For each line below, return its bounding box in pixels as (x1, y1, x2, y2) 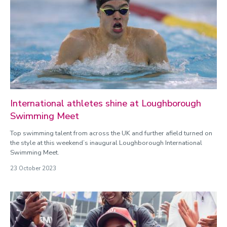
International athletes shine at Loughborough (10, 97, 201, 109)
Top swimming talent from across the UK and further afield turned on (10, 128, 212, 138)
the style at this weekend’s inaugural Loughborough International (10, 138, 202, 147)
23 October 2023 (10, 164, 56, 172)
